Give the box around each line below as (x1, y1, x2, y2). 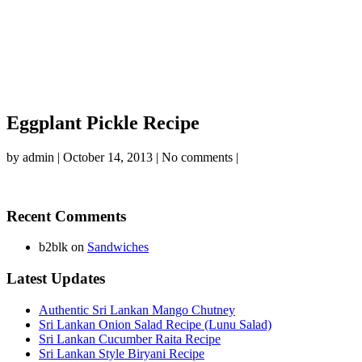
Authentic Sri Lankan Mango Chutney (39, 302, 235, 317)
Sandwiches (87, 240, 149, 255)
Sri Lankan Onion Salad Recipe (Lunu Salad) (39, 317, 271, 331)
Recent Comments (6, 207, 126, 225)
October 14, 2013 (63, 149, 153, 164)
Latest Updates (6, 270, 105, 288)
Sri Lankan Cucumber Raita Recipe (39, 331, 221, 346)
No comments (162, 149, 233, 164)
